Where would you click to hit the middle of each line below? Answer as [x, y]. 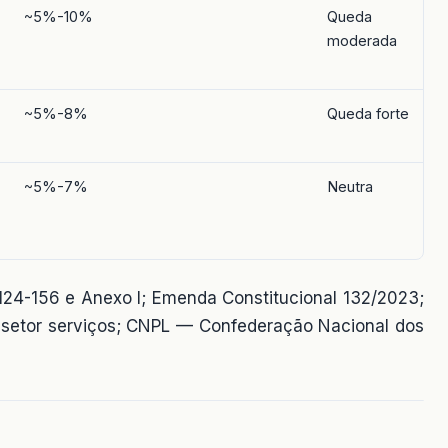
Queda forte [368, 114]
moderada [362, 41]
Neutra [350, 187]
